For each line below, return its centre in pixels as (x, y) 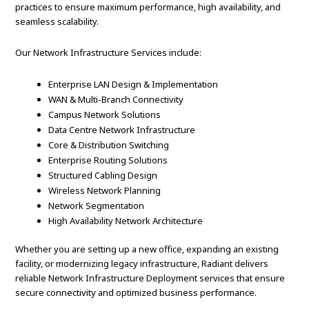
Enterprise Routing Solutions (108, 160)
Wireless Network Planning (105, 191)
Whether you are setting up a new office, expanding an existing (147, 249)
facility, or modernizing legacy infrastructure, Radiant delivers (142, 264)
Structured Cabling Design (103, 176)
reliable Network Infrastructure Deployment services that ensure (150, 278)
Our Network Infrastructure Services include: (109, 53)
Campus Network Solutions (105, 115)
